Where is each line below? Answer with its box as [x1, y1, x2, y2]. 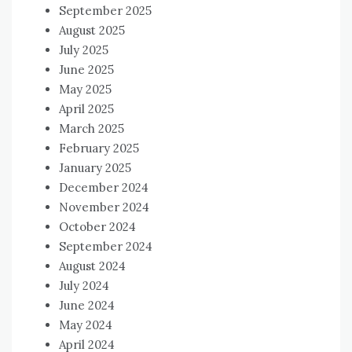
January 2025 [59, 159, 131, 175]
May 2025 [59, 81, 112, 97]
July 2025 [59, 42, 108, 57]
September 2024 [59, 238, 152, 254]
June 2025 [59, 61, 114, 77]
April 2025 [59, 101, 114, 116]
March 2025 [59, 120, 124, 136]
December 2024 [59, 179, 148, 195]
